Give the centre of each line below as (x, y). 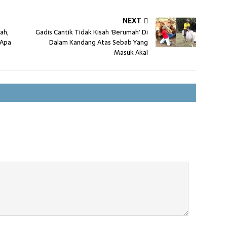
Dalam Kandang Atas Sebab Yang (99, 43)
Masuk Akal (131, 53)
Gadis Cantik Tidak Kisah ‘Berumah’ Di (92, 32)
